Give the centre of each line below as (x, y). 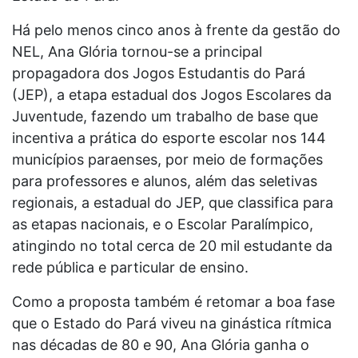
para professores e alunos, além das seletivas (165, 181)
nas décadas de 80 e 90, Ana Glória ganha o (161, 344)
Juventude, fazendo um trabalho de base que (165, 116)
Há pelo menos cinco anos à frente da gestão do (176, 30)
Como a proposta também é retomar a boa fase (173, 301)
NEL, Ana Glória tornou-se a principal (137, 51)
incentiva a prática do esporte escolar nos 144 (169, 137)
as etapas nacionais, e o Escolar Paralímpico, (163, 224)
